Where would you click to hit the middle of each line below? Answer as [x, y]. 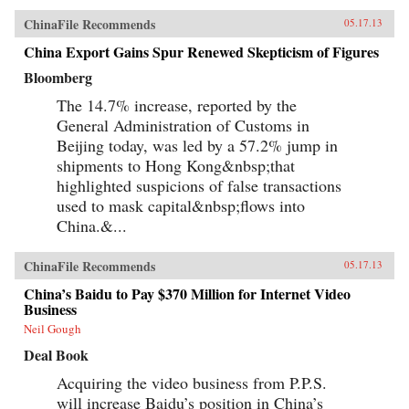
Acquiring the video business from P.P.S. [192, 382]
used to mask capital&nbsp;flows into [181, 205]
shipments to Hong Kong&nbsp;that [176, 165]
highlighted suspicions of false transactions [199, 185]
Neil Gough [52, 328]
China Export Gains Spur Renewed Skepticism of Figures [201, 51]
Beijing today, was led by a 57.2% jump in [197, 145]
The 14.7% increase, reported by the [177, 105]
